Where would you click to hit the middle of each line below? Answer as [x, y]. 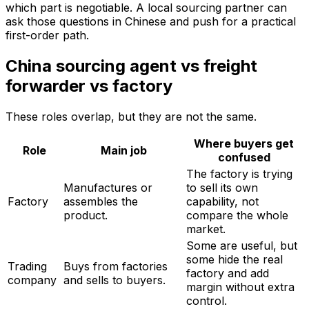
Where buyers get [244, 144]
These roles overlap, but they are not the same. [131, 117]
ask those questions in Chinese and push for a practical [151, 22]
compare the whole [237, 216]
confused [244, 158]
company [32, 280]
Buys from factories [116, 267]
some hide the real [235, 260]
